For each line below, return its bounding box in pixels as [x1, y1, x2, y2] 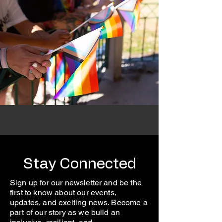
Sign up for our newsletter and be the [10, 178, 142, 187]
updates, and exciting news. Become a [10, 198, 148, 207]
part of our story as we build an [10, 208, 120, 217]
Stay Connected [22, 157, 136, 171]
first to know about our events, [10, 188, 116, 197]
